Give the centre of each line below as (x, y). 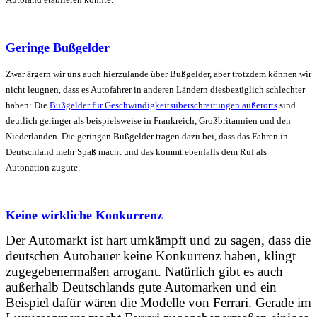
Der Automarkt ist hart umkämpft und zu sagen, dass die (158, 240)
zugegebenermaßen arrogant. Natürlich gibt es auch (144, 271)
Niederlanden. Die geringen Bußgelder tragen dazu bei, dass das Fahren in (147, 136)
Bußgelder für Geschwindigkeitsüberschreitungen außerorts (163, 105)
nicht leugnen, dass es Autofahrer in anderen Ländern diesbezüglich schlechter (155, 90)
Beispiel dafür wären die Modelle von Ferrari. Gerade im (158, 302)
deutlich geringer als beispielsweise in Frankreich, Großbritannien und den (148, 121)
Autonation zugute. (43, 167)
